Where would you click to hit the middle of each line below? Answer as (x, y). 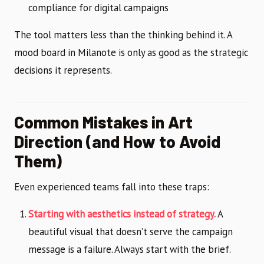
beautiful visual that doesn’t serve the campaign (131, 232)
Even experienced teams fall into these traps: (112, 187)
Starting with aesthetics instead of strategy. (122, 214)
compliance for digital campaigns (98, 8)
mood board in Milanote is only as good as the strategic (131, 53)
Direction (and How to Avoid (117, 142)
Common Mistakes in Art (103, 122)
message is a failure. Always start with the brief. (130, 250)
